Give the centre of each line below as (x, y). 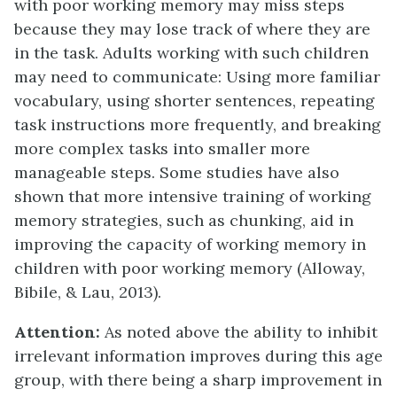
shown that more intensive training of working (193, 196)
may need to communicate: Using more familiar (197, 77)
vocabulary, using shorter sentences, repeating (195, 101)
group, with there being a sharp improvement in (198, 380)
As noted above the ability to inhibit (241, 332)
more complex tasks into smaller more (162, 148)
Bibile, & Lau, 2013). (88, 292)
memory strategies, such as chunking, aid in (184, 220)
